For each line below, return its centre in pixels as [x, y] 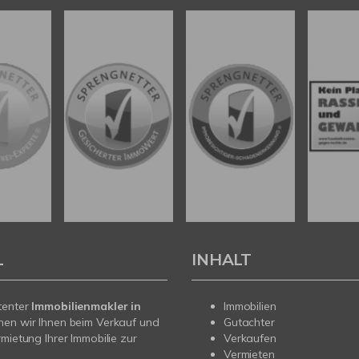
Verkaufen [250, 339]
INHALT [222, 260]
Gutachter [249, 323]
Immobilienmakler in [87, 307]
